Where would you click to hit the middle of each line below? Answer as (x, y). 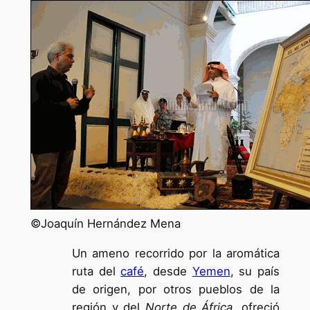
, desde (168, 272)
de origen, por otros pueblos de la (176, 290)
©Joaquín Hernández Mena (105, 224)
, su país (255, 272)
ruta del (96, 272)
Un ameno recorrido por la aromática (176, 254)
